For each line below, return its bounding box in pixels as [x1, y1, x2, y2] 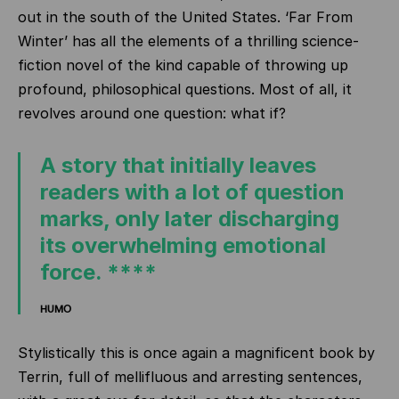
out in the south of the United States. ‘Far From [18, 8, 353, 26]
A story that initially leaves [40, 152, 316, 178]
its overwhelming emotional [40, 232, 326, 258]
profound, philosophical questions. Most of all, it [18, 80, 352, 98]
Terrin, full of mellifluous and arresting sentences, [18, 368, 362, 386]
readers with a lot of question [40, 179, 345, 205]
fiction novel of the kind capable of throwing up [18, 56, 348, 74]
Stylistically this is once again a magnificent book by [18, 344, 375, 362]
